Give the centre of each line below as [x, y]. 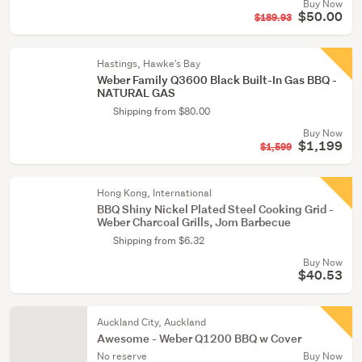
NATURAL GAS [136, 93]
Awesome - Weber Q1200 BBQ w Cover [199, 338]
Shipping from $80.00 [162, 111]
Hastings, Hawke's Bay [149, 63]
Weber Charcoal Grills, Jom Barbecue [194, 222]
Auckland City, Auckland [152, 322]
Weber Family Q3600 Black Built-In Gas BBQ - [217, 80]
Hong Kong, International [154, 193]
